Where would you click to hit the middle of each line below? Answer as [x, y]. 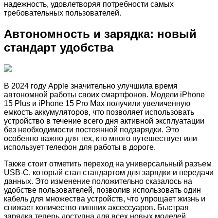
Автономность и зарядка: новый [100, 34]
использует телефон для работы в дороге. [80, 147]
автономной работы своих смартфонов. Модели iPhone [104, 94]
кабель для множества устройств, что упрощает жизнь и [105, 199]
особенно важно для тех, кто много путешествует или [100, 138]
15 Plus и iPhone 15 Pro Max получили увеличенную [97, 103]
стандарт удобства [59, 47]
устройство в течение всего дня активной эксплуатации [104, 121]
